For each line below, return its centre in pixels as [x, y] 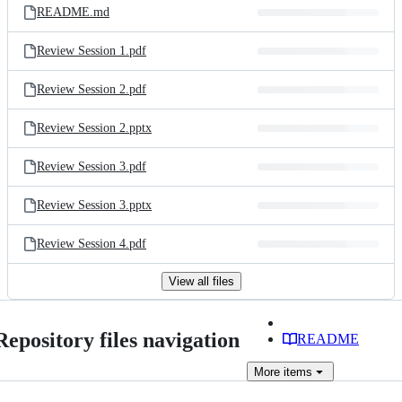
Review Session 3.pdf [92, 166]
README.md [73, 12]
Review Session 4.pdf [92, 244]
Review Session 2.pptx [94, 128]
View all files [201, 281]
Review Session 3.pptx [94, 205]
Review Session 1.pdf [92, 51]
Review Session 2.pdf [92, 89]
